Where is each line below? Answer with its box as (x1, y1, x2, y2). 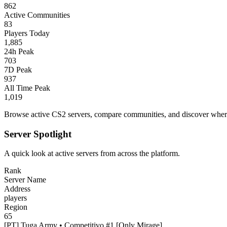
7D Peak (4, 65, 32, 74)
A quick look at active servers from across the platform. (4, 149, 180, 158)
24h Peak (4, 47, 34, 56)
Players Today (4, 28, 50, 37)
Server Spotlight (4, 128, 71, 139)
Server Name (4, 175, 46, 184)
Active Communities (4, 10, 70, 19)
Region (4, 203, 27, 212)
